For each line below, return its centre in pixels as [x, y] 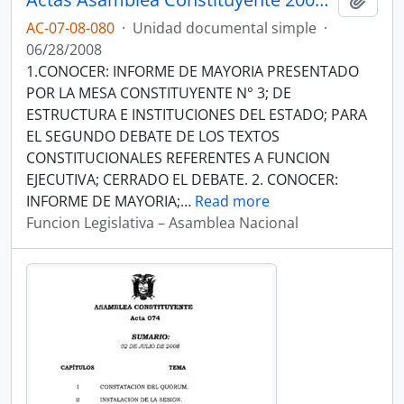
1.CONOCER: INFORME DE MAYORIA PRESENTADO [193, 71]
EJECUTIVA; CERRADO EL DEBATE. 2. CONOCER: [182, 179]
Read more [232, 201]
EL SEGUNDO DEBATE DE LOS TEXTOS [153, 136]
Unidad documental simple [225, 28]
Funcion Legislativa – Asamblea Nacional [162, 223]
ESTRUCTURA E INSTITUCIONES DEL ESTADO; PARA [197, 115]
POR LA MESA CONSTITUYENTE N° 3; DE [159, 93]
